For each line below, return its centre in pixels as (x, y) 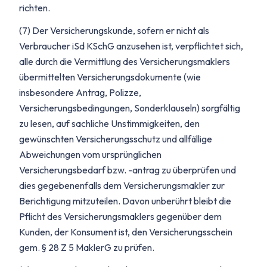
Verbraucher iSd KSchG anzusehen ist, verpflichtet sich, (131, 46)
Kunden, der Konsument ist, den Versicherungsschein (126, 232)
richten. (35, 8)
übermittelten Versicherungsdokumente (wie (110, 77)
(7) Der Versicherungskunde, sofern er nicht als (114, 30)
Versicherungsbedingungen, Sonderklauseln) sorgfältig (130, 108)
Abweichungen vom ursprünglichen (90, 154)
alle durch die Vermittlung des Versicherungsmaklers (125, 61)
